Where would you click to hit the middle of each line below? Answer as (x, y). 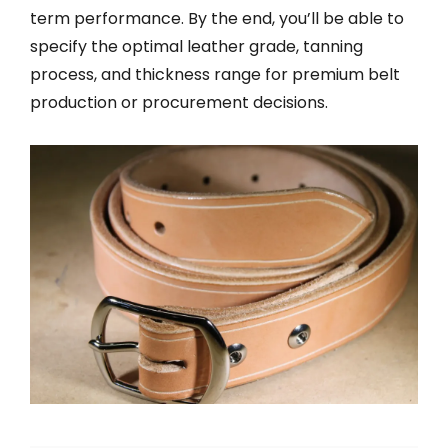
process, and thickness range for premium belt (215, 74)
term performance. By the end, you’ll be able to (217, 18)
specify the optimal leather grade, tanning (196, 46)
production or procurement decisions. (179, 102)
